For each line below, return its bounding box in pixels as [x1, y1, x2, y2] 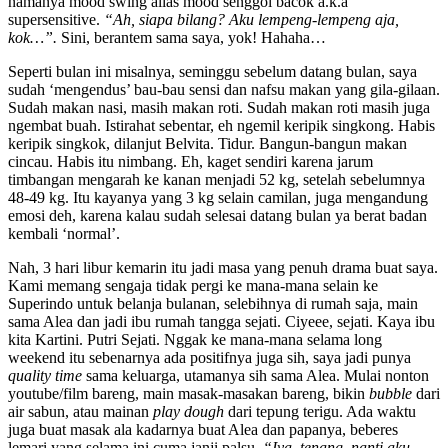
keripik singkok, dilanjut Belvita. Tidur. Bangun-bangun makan [8, 134, 407, 152]
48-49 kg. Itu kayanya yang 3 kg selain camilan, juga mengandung [8, 188, 428, 206]
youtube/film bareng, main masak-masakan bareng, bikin [8, 384, 369, 402]
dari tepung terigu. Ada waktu [224, 402, 416, 420]
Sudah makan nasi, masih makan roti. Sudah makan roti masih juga [8, 98, 430, 116]
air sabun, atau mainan [8, 402, 153, 420]
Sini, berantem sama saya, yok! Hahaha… [57, 28, 326, 46]
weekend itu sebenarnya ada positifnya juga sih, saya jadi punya [8, 348, 411, 366]
